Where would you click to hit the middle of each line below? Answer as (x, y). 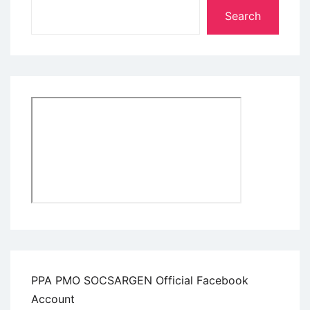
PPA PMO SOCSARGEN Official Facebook (140, 280)
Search (243, 16)
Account (53, 299)
